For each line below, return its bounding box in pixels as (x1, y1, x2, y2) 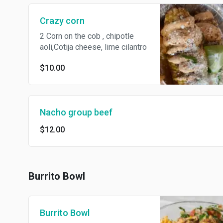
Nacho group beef (40, 107, 112, 118)
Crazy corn (40, 15, 85, 26)
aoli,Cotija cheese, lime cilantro (40, 42, 147, 52)
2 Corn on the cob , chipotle (40, 31, 134, 41)
